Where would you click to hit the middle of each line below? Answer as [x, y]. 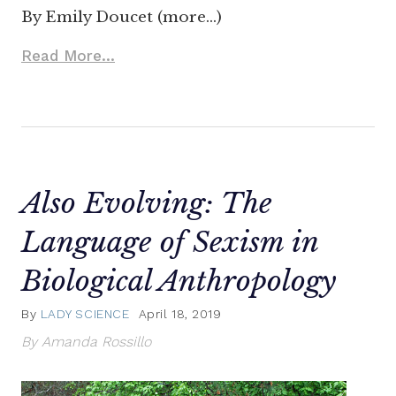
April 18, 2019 [180, 313]
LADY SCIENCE [85, 313]
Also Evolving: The [147, 204]
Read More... [68, 56]
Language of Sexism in [170, 243]
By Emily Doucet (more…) [122, 18]
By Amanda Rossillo [86, 341]
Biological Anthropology [179, 282]
